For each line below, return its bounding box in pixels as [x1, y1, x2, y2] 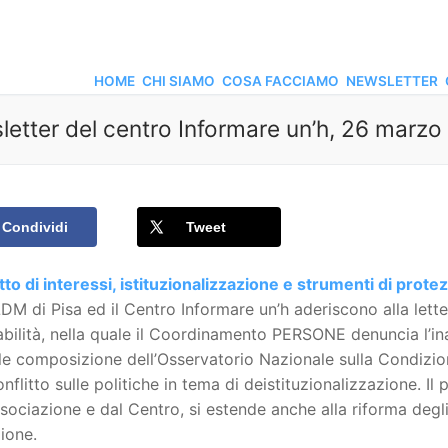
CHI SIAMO [142, 73, 215, 89]
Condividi [2, 218, 68, 235]
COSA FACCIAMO [222, 73, 339, 89]
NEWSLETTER [346, 73, 438, 89]
